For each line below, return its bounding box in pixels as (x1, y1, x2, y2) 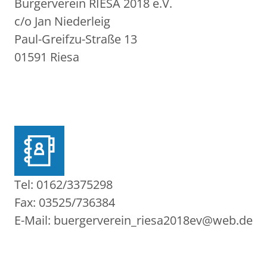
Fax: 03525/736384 (14, 194, 115, 210)
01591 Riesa (14, 49, 79, 65)
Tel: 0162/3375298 (14, 176, 113, 193)
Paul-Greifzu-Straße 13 (14, 31, 137, 47)
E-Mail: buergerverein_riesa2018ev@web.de (14, 212, 253, 228)
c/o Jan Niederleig (14, 13, 110, 29)
